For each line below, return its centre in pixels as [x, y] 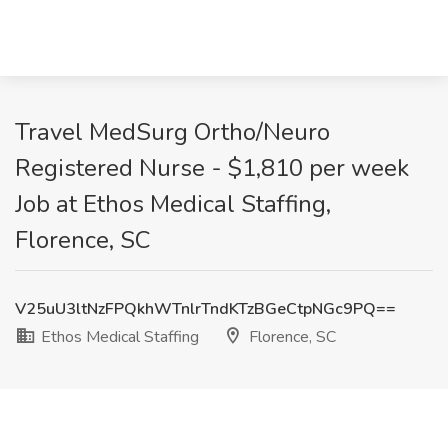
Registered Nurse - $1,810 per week [212, 168]
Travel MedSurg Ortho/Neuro [172, 132]
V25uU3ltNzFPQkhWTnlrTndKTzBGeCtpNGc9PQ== [205, 309]
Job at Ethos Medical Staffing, [173, 204]
